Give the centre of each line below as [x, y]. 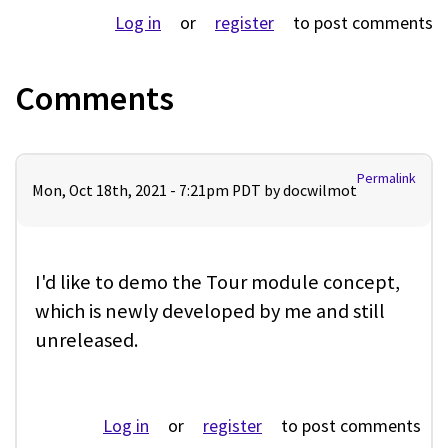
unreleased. [86, 340]
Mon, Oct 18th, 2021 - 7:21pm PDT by [157, 191]
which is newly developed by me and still [210, 311]
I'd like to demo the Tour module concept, [217, 282]
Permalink [386, 178]
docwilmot [320, 191]
